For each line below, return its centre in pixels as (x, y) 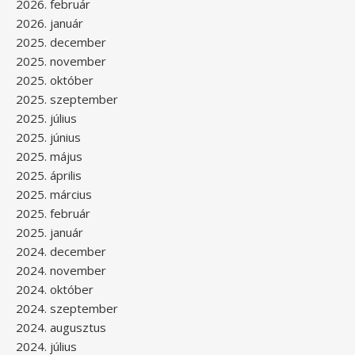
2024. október (55, 289)
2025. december (61, 42)
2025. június (48, 137)
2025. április (49, 175)
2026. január (50, 23)
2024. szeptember (67, 308)
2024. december (61, 251)
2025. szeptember (67, 99)
